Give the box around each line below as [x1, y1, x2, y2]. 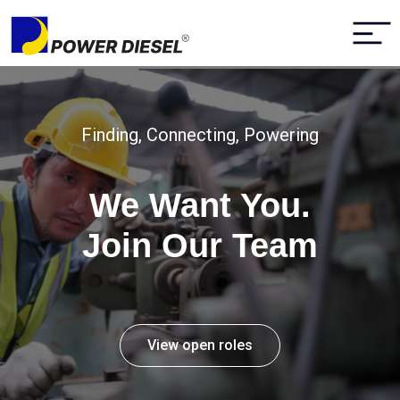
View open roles [147, 337, 253, 354]
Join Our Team [82, 227, 318, 265]
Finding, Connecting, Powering [81, 124, 319, 146]
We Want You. [89, 187, 311, 225]
